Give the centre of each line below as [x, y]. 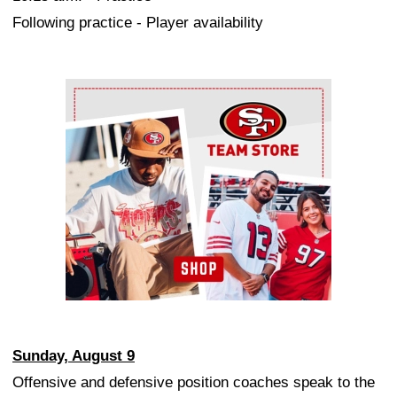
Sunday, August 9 [74, 356]
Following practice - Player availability [138, 23]
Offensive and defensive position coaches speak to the [194, 383]
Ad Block [95, 92]
